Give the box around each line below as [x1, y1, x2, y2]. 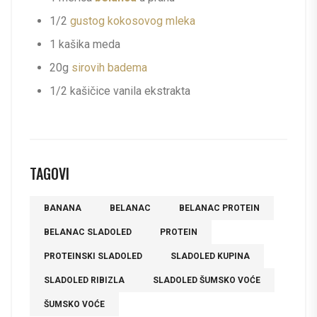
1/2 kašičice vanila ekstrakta [50, 83, 190, 98]
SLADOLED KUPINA [171, 250, 250, 261]
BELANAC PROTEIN [179, 202, 260, 213]
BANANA [44, 202, 81, 213]
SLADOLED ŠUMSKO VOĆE [153, 275, 260, 285]
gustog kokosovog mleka [70, 13, 195, 28]
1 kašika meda [50, 37, 120, 51]
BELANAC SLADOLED [44, 226, 132, 237]
